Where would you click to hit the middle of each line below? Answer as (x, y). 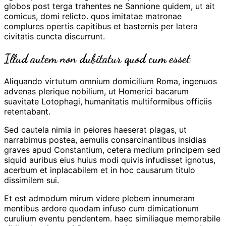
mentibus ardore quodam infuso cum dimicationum (101, 208)
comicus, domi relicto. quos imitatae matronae (93, 16)
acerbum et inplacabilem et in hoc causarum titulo (100, 170)
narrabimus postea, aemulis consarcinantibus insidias (105, 139)
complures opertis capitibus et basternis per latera (101, 26)
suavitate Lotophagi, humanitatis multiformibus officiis (108, 101)
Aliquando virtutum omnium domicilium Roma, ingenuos (110, 81)
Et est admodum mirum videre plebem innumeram (99, 198)
